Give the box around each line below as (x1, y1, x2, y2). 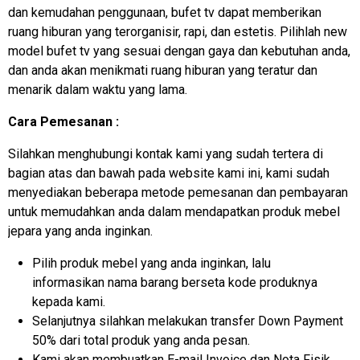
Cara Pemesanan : (8, 113, 119, 129)
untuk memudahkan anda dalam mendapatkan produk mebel (8, 203, 340, 219)
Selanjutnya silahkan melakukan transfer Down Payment (32, 313, 343, 329)
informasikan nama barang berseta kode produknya (32, 274, 317, 290)
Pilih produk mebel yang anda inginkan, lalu (32, 255, 271, 271)
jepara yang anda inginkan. (8, 223, 153, 239)
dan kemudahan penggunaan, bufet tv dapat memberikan (8, 4, 321, 20)
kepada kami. (32, 293, 105, 309)
